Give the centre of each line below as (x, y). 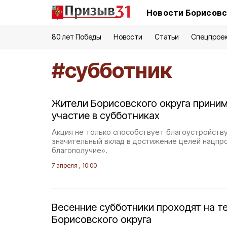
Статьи (166, 37)
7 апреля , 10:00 (74, 165)
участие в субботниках (106, 116)
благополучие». (80, 150)
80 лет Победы (77, 37)
